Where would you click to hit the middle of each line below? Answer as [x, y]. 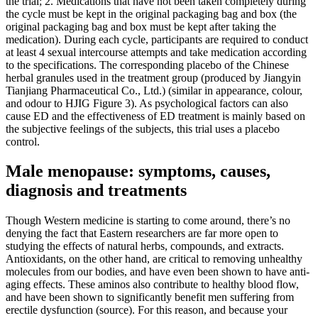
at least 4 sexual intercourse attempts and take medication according [156, 52]
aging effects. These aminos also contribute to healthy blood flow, [152, 285]
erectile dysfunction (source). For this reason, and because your [147, 310]
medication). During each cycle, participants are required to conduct [157, 39]
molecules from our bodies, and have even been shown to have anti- [158, 272]
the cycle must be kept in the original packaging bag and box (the [151, 13]
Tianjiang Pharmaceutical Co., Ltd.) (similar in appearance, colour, [154, 90]
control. [23, 141]
